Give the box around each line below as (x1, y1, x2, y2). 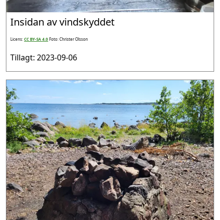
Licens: (10, 36, 24, 42)
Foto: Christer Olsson (49, 36, 88, 42)
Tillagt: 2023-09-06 (10, 52, 77, 63)
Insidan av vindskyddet (10, 15, 114, 29)
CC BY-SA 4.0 (24, 36, 48, 42)
